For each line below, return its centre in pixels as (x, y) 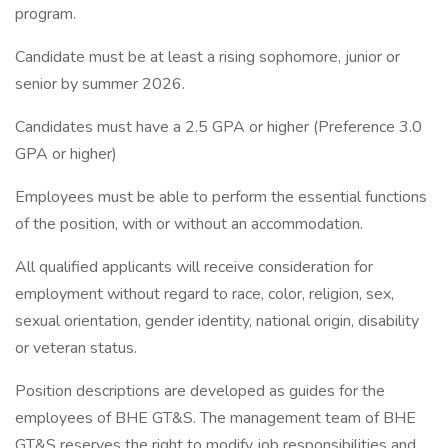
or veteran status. (76, 348)
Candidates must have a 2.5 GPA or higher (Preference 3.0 (218, 127)
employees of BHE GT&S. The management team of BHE (215, 418)
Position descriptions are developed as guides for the (200, 391)
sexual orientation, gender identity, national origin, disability (217, 321)
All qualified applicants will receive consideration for (194, 267)
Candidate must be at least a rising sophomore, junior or (207, 57)
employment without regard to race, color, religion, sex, (204, 294)
